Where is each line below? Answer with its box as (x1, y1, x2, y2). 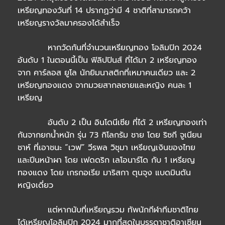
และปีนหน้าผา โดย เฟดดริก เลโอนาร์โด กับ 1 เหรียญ (18, 154, 195, 167)
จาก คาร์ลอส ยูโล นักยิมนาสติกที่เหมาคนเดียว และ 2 (18, 67, 195, 79)
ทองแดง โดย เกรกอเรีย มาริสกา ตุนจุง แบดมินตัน (18, 167, 191, 179)
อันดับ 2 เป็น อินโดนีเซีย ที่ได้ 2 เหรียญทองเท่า (18, 117, 207, 129)
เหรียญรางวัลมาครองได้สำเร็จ (18, 17, 120, 30)
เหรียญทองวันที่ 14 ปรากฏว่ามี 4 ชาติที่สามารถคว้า (18, 5, 191, 17)
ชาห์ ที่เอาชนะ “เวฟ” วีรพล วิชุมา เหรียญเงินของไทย (18, 142, 195, 154)
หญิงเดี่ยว (18, 179, 53, 192)
